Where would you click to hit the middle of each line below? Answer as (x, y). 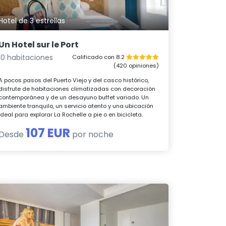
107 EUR (48, 133)
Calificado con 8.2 (99, 57)
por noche (92, 135)
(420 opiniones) (136, 66)
